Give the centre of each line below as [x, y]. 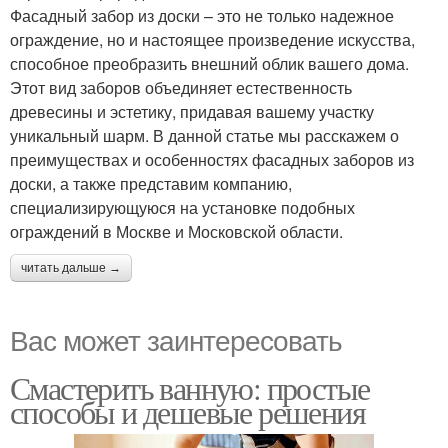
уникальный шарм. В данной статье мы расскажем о [204, 135]
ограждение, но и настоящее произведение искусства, [212, 39]
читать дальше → [71, 267]
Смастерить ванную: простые [190, 387]
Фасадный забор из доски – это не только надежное [202, 15]
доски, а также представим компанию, [151, 183]
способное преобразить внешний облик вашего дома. [209, 63]
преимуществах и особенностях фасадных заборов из [212, 159]
